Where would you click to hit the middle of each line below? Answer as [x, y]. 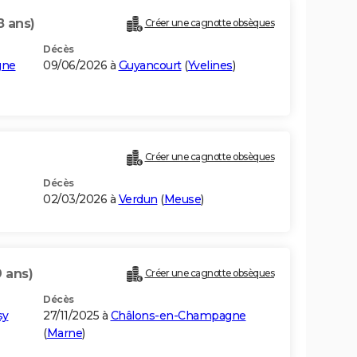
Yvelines [210, 66]
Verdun [138, 200]
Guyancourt [150, 66]
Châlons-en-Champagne [178, 316]
